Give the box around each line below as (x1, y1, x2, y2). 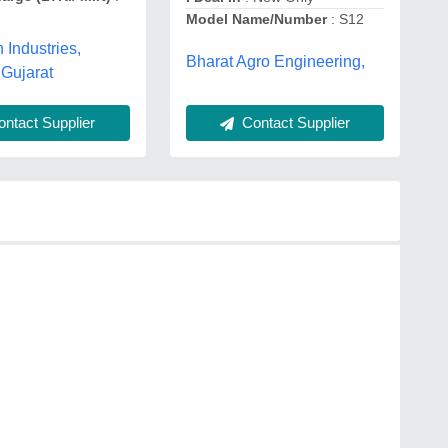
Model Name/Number (185, 10, 331, 27)
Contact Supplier (237, 113, 350, 131)
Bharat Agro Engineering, (185, 53, 365, 71)
